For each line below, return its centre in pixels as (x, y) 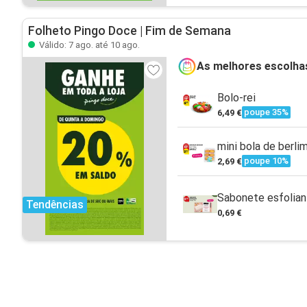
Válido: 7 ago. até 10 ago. (88, 45)
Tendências (55, 205)
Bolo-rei (236, 97)
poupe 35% (266, 112)
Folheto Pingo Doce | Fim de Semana (130, 31)
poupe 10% (266, 161)
